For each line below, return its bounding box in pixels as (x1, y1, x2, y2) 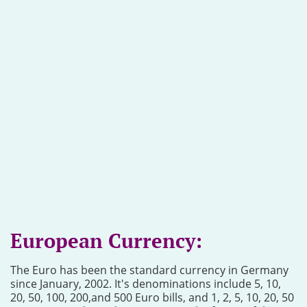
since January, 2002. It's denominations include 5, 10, (10, 276, 281, 291)
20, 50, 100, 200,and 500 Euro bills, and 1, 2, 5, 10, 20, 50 (10, 290, 294, 305)
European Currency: (10, 228, 202, 254)
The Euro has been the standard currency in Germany (10, 262, 288, 278)
